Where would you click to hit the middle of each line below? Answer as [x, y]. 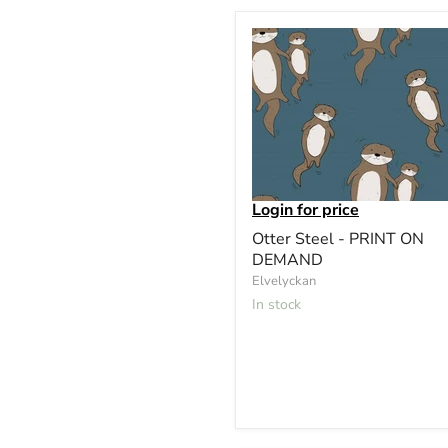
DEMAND [287, 259]
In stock [278, 304]
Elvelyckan [284, 280]
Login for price [305, 209]
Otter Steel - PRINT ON [338, 238]
